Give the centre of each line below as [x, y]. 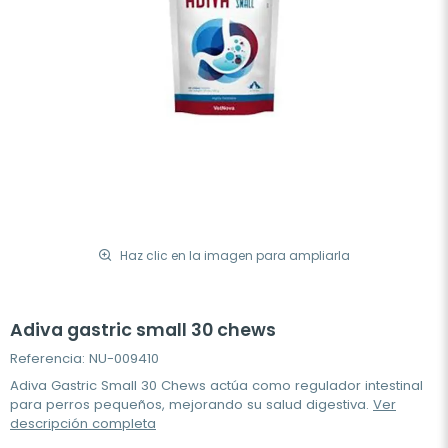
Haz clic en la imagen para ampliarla [235, 255]
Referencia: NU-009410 [84, 358]
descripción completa [83, 423]
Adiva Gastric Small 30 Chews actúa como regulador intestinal [216, 385]
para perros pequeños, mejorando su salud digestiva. [191, 404]
